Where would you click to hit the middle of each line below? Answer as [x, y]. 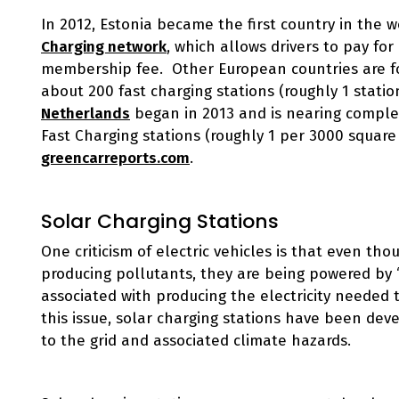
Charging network [104, 47]
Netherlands [85, 114]
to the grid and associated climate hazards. [196, 341]
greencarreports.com [115, 158]
